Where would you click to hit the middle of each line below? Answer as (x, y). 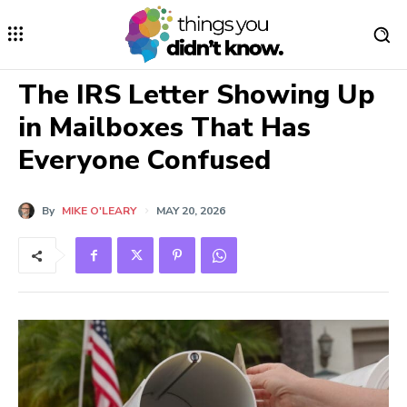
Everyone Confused (144, 161)
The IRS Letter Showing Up (197, 95)
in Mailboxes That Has (164, 128)
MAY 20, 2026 (191, 211)
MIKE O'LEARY (99, 211)
